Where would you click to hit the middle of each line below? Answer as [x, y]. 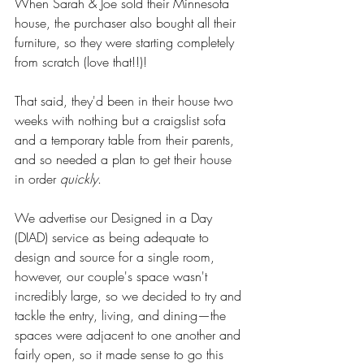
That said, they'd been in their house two [126, 101]
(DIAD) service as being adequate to [114, 238]
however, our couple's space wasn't [113, 277]
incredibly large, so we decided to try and [130, 296]
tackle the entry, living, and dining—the [122, 316]
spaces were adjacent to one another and [130, 335]
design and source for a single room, [117, 257]
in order [37, 179]
